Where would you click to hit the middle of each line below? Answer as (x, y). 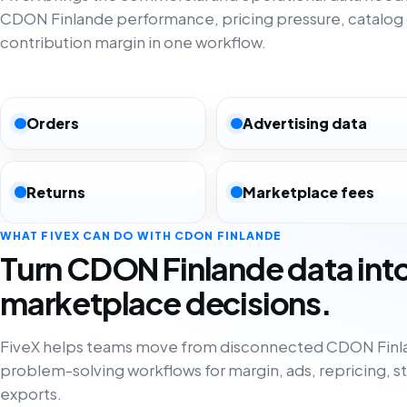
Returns (55, 192)
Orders (52, 124)
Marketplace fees (308, 192)
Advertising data (304, 124)
